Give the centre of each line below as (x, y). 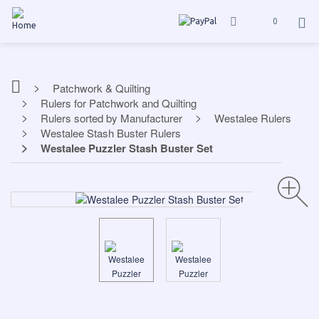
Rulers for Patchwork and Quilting (119, 103)
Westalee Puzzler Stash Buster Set (127, 148)
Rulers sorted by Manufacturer (111, 118)
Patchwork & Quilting (101, 88)
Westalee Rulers (253, 118)
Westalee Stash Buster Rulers (111, 133)
